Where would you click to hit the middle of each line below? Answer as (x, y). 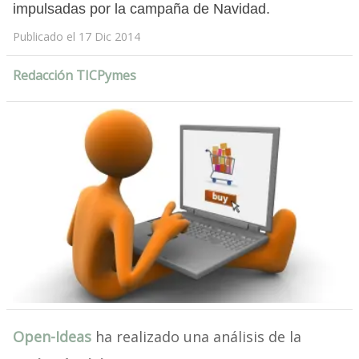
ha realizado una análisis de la (196, 337)
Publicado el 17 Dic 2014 (76, 37)
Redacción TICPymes (74, 76)
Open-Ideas (52, 337)
